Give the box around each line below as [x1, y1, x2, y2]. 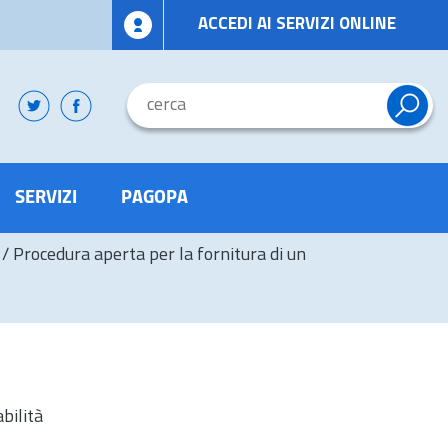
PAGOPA [121, 188, 188, 208]
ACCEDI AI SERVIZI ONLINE [197, 16, 396, 33]
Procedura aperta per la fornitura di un [13, 246, 306, 265]
